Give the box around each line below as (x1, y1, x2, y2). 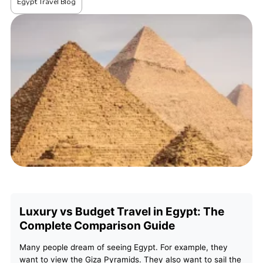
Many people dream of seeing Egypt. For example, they (19, 242, 228, 252)
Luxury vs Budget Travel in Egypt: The (19, 205, 224, 219)
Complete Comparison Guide (19, 219, 175, 233)
